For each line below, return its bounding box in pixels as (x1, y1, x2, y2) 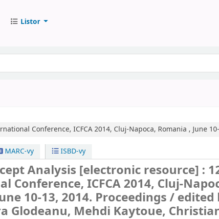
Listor (20, 16, 40, 27)
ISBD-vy (59, 146, 86, 156)
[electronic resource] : (79, 161, 209, 179)
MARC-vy (2, 146, 34, 156)
